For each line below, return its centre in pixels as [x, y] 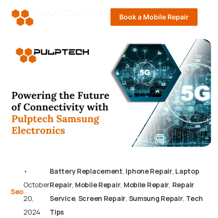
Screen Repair [102, 199]
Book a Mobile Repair [154, 17]
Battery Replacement [86, 171]
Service [63, 199]
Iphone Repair [149, 171]
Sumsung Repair [156, 199]
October [37, 185]
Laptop [187, 171]
